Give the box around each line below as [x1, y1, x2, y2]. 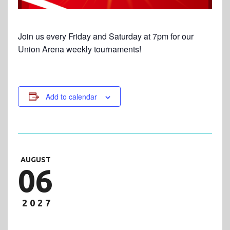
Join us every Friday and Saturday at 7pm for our [18, 30, 194, 42]
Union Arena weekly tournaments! [18, 43, 141, 55]
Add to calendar [45, 91, 97, 102]
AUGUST [20, 155, 51, 164]
